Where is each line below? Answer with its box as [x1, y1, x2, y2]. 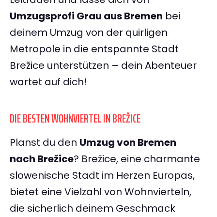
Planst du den [10, 136, 79, 150]
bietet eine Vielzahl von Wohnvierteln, [10, 185, 191, 199]
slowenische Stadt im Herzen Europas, [10, 169, 195, 183]
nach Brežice [10, 152, 74, 166]
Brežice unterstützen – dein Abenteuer [10, 59, 197, 73]
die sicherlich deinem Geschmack [10, 201, 175, 216]
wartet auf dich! [10, 75, 87, 89]
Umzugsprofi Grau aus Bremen [10, 9, 163, 23]
